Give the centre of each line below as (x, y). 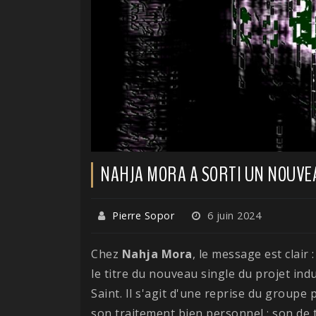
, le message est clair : (253, 254)
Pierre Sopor (143, 215)
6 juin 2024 (232, 215)
